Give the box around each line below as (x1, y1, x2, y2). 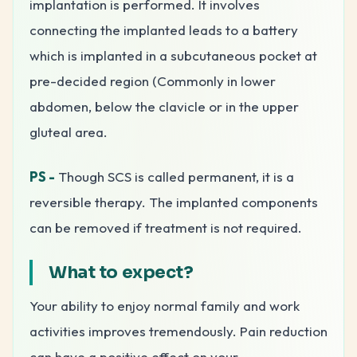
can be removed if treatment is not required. (29, 218, 302, 236)
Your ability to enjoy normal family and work (29, 296, 300, 314)
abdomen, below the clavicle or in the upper (29, 97, 299, 115)
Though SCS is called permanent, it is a (55, 167, 294, 185)
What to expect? (49, 261, 194, 283)
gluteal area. (29, 123, 108, 140)
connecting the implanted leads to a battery (29, 21, 298, 38)
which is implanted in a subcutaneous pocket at (29, 46, 317, 64)
